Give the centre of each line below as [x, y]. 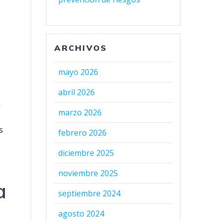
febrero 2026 [83, 133]
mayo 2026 [78, 72]
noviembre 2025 [88, 173]
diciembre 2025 [86, 153]
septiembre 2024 [90, 194]
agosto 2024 [81, 214]
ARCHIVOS [81, 48]
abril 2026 [77, 92]
